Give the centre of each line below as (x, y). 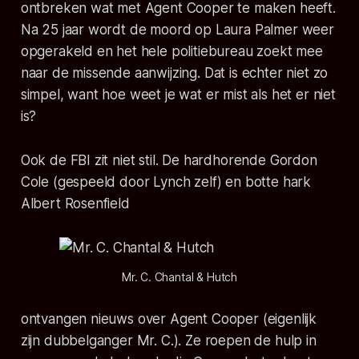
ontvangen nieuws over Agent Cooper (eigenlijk (169, 319)
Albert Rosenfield (75, 204)
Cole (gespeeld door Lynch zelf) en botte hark (166, 182)
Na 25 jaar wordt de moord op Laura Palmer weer (177, 30)
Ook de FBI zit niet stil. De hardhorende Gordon (169, 161)
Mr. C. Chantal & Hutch (179, 277)
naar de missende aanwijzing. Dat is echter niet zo (174, 73)
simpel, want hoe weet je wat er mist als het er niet (178, 95)
